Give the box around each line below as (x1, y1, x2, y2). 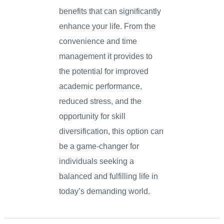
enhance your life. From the (59, 21, 156, 31)
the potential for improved (59, 66, 149, 76)
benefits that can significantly (59, 6, 161, 16)
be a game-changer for (59, 141, 139, 151)
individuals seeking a (59, 156, 134, 166)
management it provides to (59, 51, 153, 61)
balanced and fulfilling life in (59, 171, 158, 181)
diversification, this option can (59, 126, 164, 136)
